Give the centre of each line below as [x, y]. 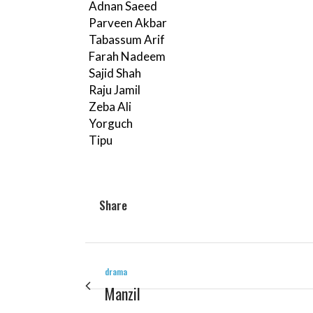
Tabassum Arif [127, 40]
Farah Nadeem [127, 57]
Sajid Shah [115, 73]
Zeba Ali [110, 107]
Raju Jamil [115, 90]
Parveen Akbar [128, 23]
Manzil [123, 294]
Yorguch [111, 124]
